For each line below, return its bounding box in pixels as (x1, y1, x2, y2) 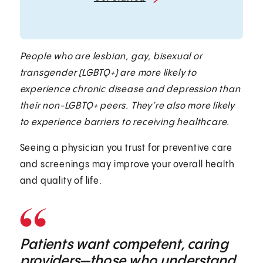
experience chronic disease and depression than (19, 84, 241, 95)
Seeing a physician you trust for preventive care (19, 143, 233, 153)
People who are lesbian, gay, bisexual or (19, 51, 203, 62)
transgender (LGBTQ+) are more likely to (19, 68, 197, 78)
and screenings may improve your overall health (19, 159, 235, 170)
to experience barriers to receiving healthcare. (19, 117, 232, 127)
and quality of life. (19, 176, 104, 186)
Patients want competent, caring (19, 237, 228, 252)
